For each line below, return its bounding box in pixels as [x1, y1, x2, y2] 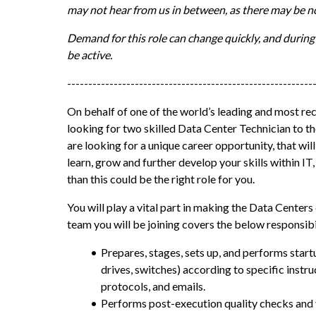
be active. [67, 48, 112, 61]
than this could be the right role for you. [67, 172, 255, 186]
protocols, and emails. [101, 279, 205, 293]
